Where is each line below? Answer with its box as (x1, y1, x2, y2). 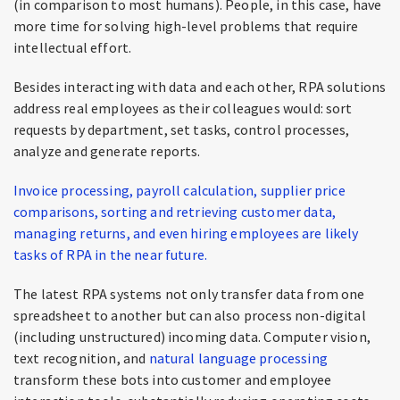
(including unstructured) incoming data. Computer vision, (13, 328, 371, 346)
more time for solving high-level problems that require (13, 17, 359, 35)
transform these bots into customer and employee (13, 371, 332, 388)
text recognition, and (13, 349, 149, 367)
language (197, 349, 257, 367)
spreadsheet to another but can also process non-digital (13, 306, 366, 324)
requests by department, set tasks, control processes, (13, 121, 350, 138)
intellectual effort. (13, 38, 132, 56)
